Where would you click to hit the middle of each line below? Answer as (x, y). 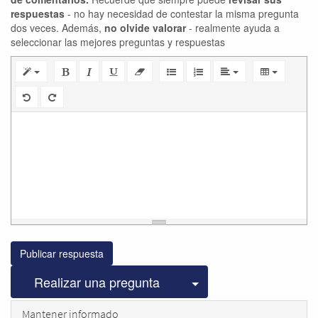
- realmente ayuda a (233, 27)
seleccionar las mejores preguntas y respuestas (118, 42)
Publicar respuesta (62, 253)
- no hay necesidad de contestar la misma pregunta (182, 13)
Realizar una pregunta (97, 281)
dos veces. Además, (57, 27)
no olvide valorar (145, 27)
